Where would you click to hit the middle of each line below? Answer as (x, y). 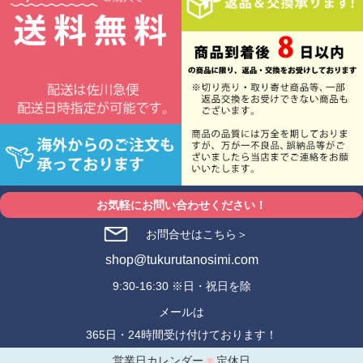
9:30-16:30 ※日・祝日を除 (181, 286)
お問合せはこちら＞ (197, 235)
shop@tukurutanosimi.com (181, 260)
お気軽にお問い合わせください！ (181, 205)
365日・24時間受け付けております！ (181, 335)
